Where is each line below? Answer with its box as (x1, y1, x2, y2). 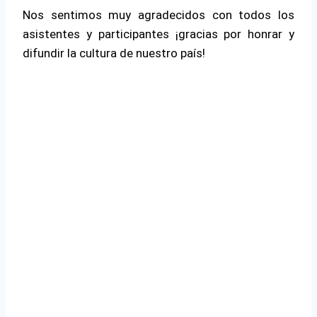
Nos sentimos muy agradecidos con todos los (23, 8, 294, 23)
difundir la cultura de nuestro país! (23, 46, 205, 61)
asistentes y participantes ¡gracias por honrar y (23, 27, 294, 42)
